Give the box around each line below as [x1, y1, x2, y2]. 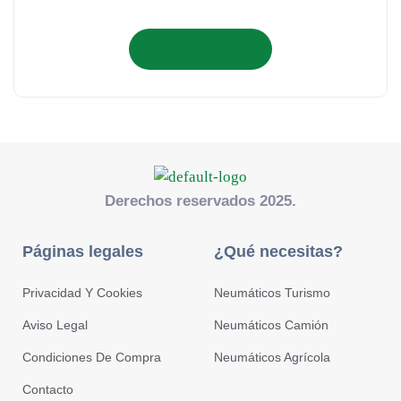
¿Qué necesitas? [214, 242, 343, 260]
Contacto [22, 381, 73, 397]
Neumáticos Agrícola [214, 349, 330, 364]
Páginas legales [22, 242, 143, 260]
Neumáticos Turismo [214, 285, 330, 300]
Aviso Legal [22, 317, 88, 332]
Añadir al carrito [148, 39, 253, 57]
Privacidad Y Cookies [22, 285, 142, 300]
